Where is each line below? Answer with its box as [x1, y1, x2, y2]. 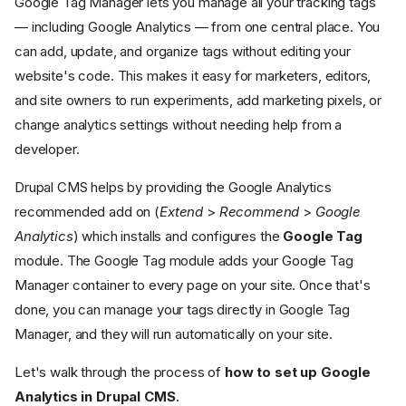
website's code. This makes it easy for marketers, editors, [14, 67, 372, 85]
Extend [159, 203, 204, 221]
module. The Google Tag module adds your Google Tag [14, 252, 353, 270]
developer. [14, 140, 80, 159]
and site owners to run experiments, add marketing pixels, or [14, 92, 382, 110]
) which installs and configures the [72, 227, 284, 246]
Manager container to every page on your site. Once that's [14, 276, 371, 295]
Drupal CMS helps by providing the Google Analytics [14, 179, 332, 197]
